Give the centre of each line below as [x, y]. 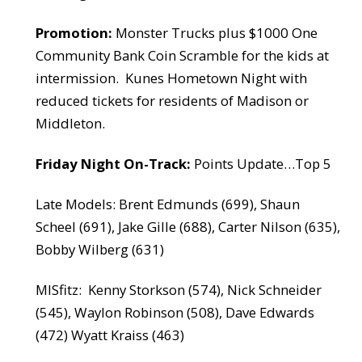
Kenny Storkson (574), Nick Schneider [204, 289]
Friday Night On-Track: [113, 163]
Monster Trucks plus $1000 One [215, 32]
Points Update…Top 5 [261, 163]
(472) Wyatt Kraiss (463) [109, 335]
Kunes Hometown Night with [216, 78]
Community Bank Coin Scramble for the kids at [182, 55]
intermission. [77, 78]
